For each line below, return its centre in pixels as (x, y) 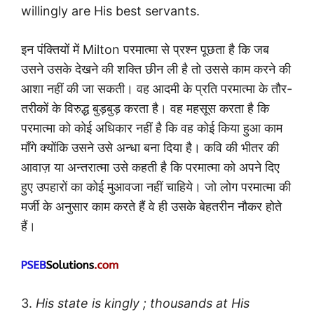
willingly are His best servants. (110, 11)
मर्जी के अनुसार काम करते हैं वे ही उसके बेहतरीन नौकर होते (151, 207)
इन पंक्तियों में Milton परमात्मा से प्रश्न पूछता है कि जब (145, 50)
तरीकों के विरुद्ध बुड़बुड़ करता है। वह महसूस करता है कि (145, 109)
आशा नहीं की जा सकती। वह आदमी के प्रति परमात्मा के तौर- (157, 89)
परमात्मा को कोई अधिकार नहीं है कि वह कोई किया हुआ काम (152, 128)
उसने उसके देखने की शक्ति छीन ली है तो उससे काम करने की (156, 69)
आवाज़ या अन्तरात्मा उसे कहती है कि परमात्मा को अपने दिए (150, 168)
